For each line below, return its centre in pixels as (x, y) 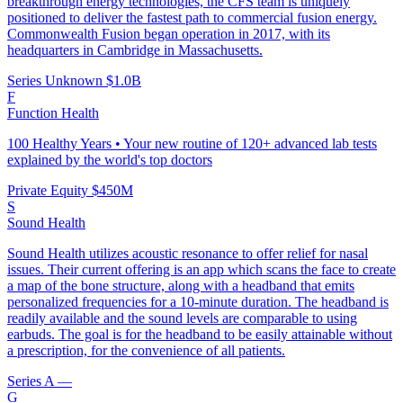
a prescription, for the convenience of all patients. (146, 351)
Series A (32, 381)
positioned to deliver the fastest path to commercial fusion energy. (192, 18)
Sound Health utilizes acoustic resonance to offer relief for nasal (188, 254)
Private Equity (49, 191)
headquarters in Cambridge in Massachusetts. (135, 50)
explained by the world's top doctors (110, 160)
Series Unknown (57, 81)
